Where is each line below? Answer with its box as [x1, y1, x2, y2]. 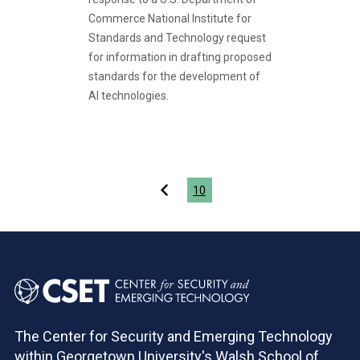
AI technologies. [88, 89, 169, 102]
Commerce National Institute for [88, 12, 252, 25]
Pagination [14, 179, 95, 194]
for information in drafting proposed [88, 51, 272, 63]
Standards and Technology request [88, 31, 266, 44]
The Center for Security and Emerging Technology [14, 327, 333, 345]
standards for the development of [88, 70, 260, 83]
